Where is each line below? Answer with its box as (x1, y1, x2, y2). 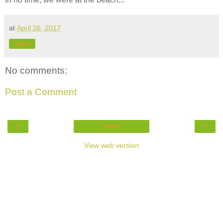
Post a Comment (5, 87, 77, 98)
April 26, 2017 (17, 23, 61, 32)
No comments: (5, 65, 67, 76)
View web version (84, 141, 139, 149)
